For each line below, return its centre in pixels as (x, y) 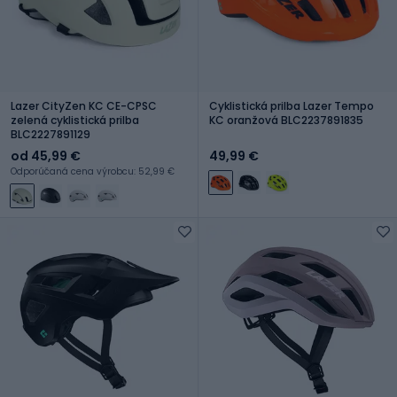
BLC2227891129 (51, 134)
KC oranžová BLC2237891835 (286, 120)
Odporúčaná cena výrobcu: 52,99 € (93, 171)
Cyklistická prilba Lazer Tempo (292, 105)
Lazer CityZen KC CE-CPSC (84, 105)
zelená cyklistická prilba (75, 120)
